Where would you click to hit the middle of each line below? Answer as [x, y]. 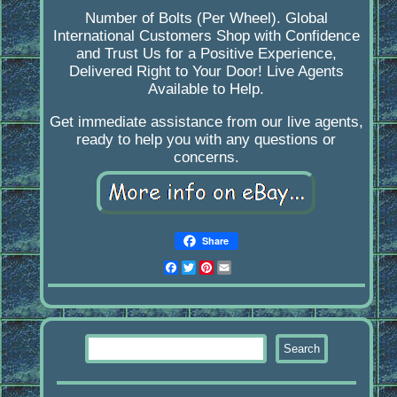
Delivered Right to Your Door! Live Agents [206, 72]
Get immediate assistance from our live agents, [206, 122]
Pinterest [245, 268]
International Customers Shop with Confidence [206, 36]
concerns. [206, 158]
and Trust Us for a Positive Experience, [206, 54]
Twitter [220, 268]
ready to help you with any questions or [206, 140]
